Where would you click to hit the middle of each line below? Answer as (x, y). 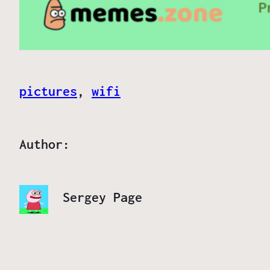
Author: (45, 144)
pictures (48, 91)
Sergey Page (102, 197)
